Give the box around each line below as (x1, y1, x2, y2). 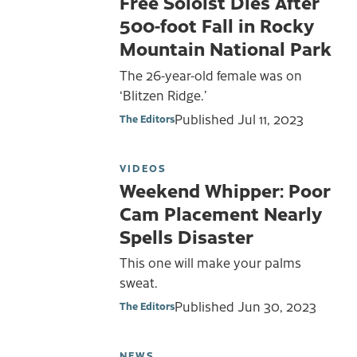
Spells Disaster (120, 222, 253, 249)
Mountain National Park (120, 35, 331, 61)
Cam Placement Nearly (120, 199, 322, 226)
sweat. (120, 273, 158, 292)
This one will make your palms (120, 253, 301, 272)
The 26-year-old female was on (120, 66, 302, 84)
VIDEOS (120, 160, 167, 175)
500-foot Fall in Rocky (120, 12, 314, 38)
